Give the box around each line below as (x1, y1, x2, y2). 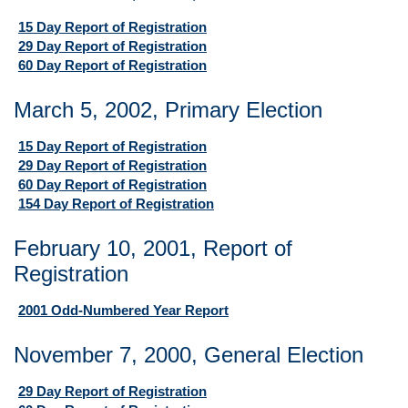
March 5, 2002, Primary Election (14, 97, 322, 122)
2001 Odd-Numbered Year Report (18, 302, 229, 318)
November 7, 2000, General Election (14, 342, 363, 367)
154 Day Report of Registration (18, 196, 214, 211)
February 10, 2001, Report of (14, 236, 292, 260)
